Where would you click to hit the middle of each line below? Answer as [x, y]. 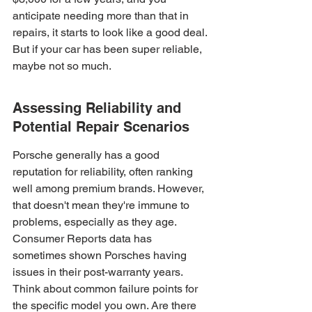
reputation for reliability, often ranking [104, 172]
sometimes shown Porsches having [101, 255]
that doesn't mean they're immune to [102, 205]
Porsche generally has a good [87, 155]
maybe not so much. [62, 66]
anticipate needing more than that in [102, 16]
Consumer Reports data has [84, 239]
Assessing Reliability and [99, 108]
